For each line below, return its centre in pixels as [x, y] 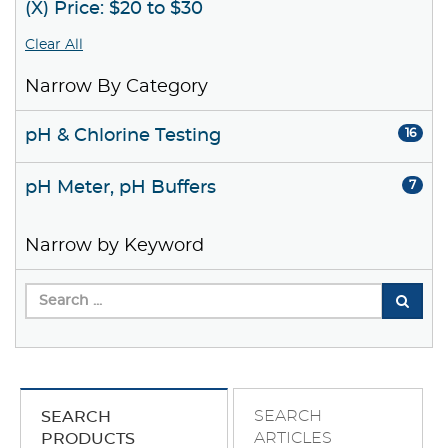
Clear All [54, 45]
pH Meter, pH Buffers [120, 188]
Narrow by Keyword [114, 246]
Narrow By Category [116, 87]
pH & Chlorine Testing [123, 136]
